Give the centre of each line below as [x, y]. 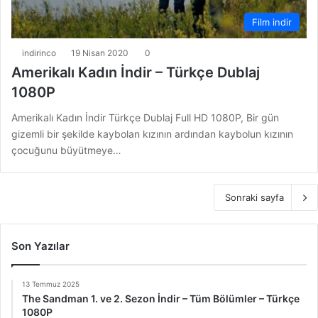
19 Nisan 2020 [100, 53]
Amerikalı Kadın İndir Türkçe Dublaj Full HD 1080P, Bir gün [145, 118]
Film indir [272, 22]
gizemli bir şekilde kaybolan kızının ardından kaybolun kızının [152, 134]
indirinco [39, 53]
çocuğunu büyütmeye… [66, 150]
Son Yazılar [40, 246]
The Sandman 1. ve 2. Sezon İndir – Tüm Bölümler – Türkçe [161, 299]
